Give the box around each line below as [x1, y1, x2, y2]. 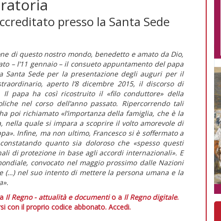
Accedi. [108, 202, 131, 212]
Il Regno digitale [124, 192, 177, 202]
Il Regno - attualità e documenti [5, 192, 110, 202]
